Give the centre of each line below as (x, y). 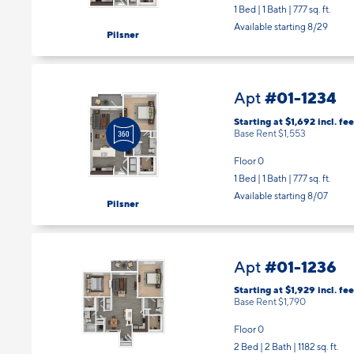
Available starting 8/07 (281, 195)
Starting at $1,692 (276, 121)
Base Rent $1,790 (270, 302)
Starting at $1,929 (276, 290)
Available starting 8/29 (281, 26)
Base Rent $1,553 (270, 133)
